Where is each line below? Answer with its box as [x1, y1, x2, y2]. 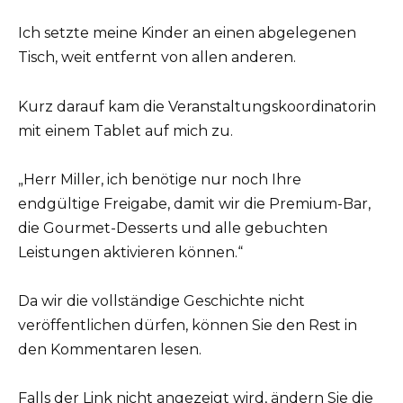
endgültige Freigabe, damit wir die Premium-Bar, [18, 194, 371, 212]
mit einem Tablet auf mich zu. [18, 121, 233, 139]
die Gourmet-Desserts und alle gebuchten [18, 219, 327, 237]
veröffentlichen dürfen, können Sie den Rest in [18, 316, 357, 334]
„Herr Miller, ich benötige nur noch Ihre [18, 170, 301, 188]
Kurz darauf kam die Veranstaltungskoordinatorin [18, 97, 376, 115]
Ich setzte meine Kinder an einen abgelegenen [18, 24, 356, 42]
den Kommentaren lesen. [18, 340, 201, 358]
